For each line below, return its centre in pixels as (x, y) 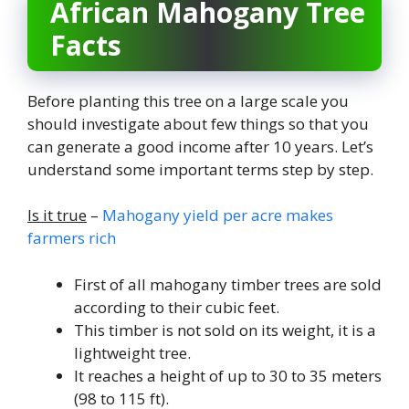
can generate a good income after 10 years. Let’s (200, 146)
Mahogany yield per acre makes (218, 215)
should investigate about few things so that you (198, 123)
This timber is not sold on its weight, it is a (225, 330)
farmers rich (72, 238)
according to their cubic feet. (177, 307)
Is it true (57, 215)
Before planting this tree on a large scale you (188, 100)
